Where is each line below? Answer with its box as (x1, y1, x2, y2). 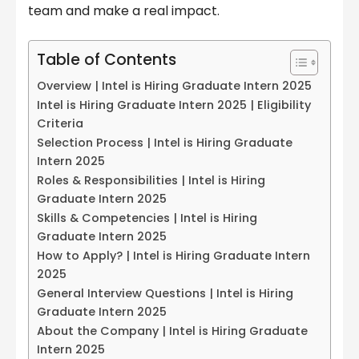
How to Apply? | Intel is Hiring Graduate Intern (37, 248, 310, 264)
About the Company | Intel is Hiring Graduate (37, 323, 308, 340)
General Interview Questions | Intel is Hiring (37, 285, 293, 302)
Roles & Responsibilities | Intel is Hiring (37, 172, 265, 189)
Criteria (37, 115, 83, 132)
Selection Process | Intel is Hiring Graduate (37, 135, 292, 151)
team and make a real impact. (28, 2, 220, 21)
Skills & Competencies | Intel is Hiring (37, 210, 257, 227)
